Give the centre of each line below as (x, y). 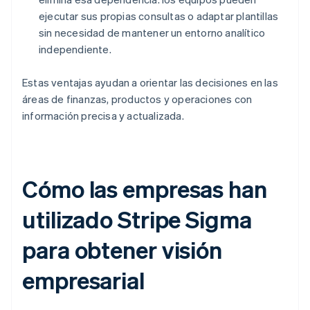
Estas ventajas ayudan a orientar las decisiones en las (150, 83)
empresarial (83, 280)
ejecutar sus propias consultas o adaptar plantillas (159, 16)
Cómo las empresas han (145, 189)
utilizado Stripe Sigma (137, 219)
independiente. (75, 49)
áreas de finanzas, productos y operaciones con (137, 99)
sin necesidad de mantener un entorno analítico (152, 33)
